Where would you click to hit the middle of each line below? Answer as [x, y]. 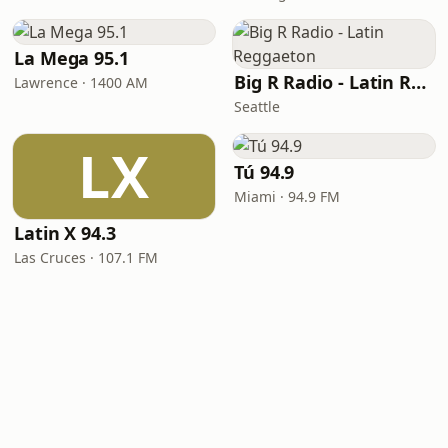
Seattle [257, 106]
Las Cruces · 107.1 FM [86, 257]
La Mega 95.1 [71, 58]
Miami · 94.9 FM [287, 196]
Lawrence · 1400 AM [81, 82]
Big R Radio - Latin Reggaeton [419, 82]
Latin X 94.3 [65, 233]
